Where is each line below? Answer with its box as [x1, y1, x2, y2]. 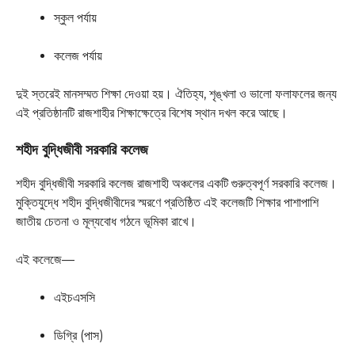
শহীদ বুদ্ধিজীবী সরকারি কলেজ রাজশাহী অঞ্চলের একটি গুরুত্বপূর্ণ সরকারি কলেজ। [16, 176, 337, 192]
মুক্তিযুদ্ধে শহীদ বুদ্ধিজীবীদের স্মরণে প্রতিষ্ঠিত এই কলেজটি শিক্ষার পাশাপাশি [16, 195, 319, 211]
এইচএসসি [54, 290, 95, 306]
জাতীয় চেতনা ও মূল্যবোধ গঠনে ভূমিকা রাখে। [16, 214, 197, 230]
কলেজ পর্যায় [54, 48, 102, 64]
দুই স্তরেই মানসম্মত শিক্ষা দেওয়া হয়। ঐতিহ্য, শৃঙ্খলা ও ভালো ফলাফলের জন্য [16, 86, 337, 102]
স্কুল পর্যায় [54, 10, 97, 26]
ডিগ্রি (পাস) [54, 328, 104, 344]
